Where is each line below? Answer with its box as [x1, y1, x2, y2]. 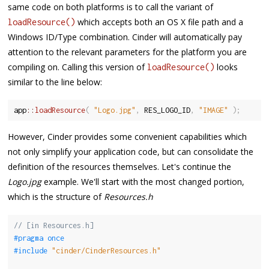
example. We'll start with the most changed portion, [41, 176, 245, 188]
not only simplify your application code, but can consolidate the [8, 146, 254, 158]
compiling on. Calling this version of [8, 61, 148, 73]
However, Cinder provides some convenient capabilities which [8, 131, 247, 143]
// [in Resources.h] [13, 220, 94, 230]
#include [13, 246, 52, 255]
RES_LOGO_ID [139, 106, 190, 115]
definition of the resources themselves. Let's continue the [8, 161, 232, 173]
